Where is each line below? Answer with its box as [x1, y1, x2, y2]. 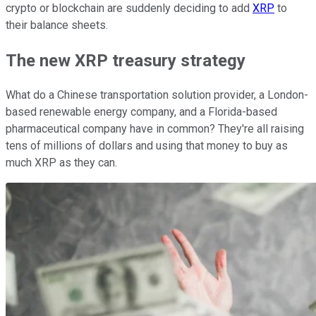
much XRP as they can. [6, 156, 117, 170]
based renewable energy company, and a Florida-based [6, 105, 277, 119]
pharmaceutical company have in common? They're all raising [6, 122, 304, 136]
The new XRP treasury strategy [6, 50, 245, 71]
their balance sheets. [6, 18, 108, 32]
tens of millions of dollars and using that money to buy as [6, 139, 288, 153]
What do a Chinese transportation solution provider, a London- [6, 88, 308, 102]
